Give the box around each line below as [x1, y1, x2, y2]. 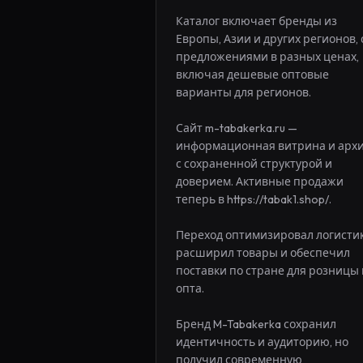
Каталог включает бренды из [176, 14, 337, 28]
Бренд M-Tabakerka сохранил [176, 317, 336, 331]
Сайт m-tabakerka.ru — [176, 121, 297, 135]
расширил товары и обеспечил [176, 246, 350, 260]
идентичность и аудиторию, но [176, 335, 348, 349]
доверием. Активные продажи [176, 174, 344, 189]
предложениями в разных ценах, [176, 49, 359, 64]
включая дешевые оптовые [176, 67, 329, 82]
